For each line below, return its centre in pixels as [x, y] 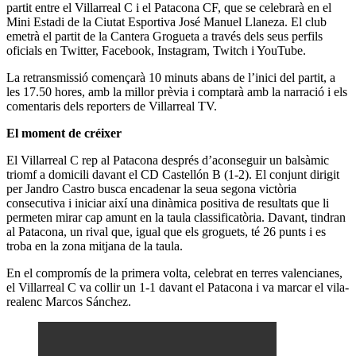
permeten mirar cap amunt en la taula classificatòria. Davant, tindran [176, 217]
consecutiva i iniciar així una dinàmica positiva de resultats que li [168, 203]
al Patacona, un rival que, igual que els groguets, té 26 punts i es [166, 231]
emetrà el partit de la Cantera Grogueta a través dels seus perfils [164, 36]
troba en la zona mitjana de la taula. [95, 246]
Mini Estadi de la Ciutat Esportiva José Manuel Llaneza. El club [166, 21]
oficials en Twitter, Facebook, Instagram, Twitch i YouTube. [156, 50]
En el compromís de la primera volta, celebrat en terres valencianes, [174, 273]
